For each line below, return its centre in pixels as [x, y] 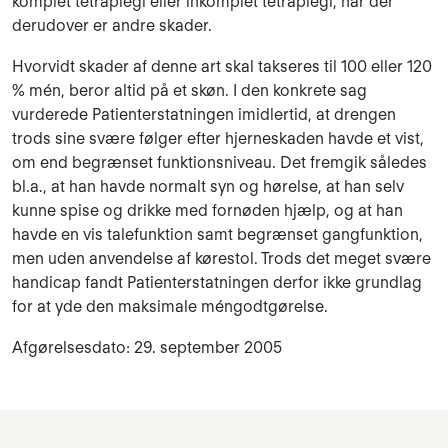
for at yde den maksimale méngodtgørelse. [170, 307]
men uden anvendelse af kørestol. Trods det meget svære [221, 259]
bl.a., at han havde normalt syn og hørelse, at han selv [208, 187]
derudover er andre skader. [112, 26]
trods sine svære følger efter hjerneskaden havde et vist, [218, 139]
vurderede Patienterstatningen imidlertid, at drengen [204, 115]
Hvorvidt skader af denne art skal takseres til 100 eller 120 [222, 67]
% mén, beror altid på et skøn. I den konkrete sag [189, 91]
